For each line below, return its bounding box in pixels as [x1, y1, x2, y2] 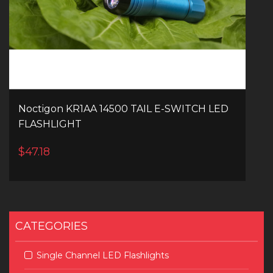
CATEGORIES [15, 219, 88, 233]
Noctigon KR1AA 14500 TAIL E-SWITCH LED [18, 102, 229, 115]
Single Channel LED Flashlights [37, 249, 169, 261]
